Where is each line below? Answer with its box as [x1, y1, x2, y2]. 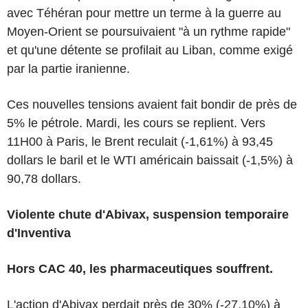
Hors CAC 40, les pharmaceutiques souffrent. [7, 261, 273, 276]
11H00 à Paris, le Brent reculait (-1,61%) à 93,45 [7, 134, 273, 148]
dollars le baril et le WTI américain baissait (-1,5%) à [7, 153, 293, 167]
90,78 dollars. [7, 171, 81, 186]
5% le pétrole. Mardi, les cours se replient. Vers [7, 115, 265, 130]
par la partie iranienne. [7, 61, 130, 76]
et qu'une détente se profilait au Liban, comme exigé [7, 43, 293, 57]
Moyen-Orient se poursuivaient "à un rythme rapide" [7, 24, 290, 38]
